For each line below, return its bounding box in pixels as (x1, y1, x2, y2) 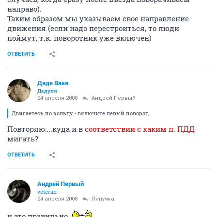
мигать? (7, 134, 38, 143)
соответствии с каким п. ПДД (85, 124, 195, 134)
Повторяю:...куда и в (7, 124, 85, 134)
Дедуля (37, 87, 57, 94)
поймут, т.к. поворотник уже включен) (7, 33, 152, 43)
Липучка (92, 196, 114, 202)
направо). (7, 4, 42, 14)
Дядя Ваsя (37, 79, 68, 87)
